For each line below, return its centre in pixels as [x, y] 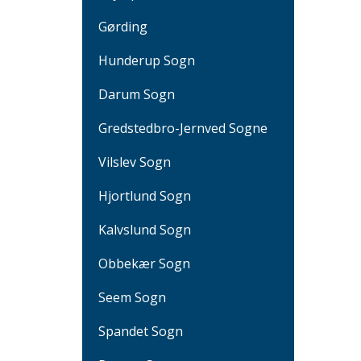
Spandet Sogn [141, 331]
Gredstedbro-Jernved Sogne [183, 128]
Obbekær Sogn [144, 263]
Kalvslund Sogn [145, 229]
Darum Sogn [137, 94]
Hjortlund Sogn [145, 195]
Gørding [123, 26]
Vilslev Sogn [135, 162]
